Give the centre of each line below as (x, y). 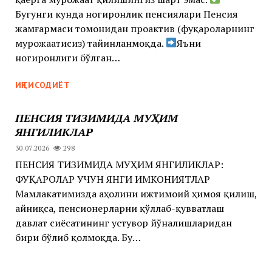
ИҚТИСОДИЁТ (42, 85)
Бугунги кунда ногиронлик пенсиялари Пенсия (126, 14)
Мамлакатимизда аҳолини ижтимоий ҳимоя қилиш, (136, 193)
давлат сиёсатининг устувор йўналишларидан (123, 223)
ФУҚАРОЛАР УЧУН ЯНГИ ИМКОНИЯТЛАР (115, 179)
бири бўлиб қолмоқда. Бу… (78, 237)
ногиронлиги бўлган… (67, 57)
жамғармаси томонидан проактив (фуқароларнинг (134, 28)
